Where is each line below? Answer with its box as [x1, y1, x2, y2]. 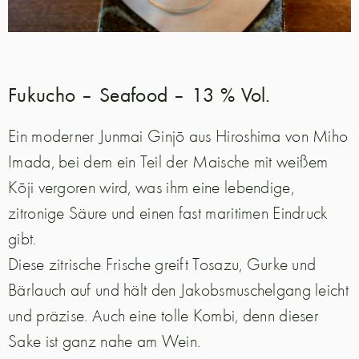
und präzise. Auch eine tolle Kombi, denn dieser [8, 303, 320, 326]
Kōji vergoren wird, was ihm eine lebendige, [8, 175, 294, 198]
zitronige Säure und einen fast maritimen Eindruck [8, 200, 329, 224]
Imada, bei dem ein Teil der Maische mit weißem [8, 149, 329, 172]
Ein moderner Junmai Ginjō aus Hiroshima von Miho [8, 123, 349, 147]
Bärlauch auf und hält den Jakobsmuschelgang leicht [8, 277, 349, 301]
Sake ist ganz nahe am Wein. [8, 329, 201, 352]
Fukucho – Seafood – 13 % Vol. [8, 79, 271, 107]
